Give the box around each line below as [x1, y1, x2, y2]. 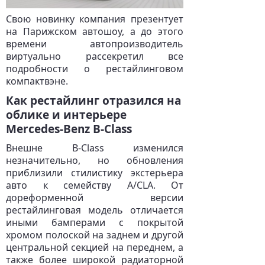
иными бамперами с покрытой [6, 216, 183, 229]
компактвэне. [6, 75, 68, 88]
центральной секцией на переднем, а [6, 241, 183, 254]
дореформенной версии [6, 191, 183, 204]
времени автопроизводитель [6, 37, 183, 50]
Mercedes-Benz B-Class [6, 121, 132, 137]
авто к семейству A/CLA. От [6, 179, 183, 192]
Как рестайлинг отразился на [6, 93, 181, 108]
